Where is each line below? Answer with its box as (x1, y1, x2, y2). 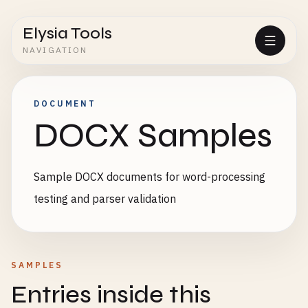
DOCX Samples (34, 116, 272, 155)
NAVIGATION (23, 45, 88, 55)
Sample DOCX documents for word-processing (34, 170, 265, 184)
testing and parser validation (34, 192, 176, 206)
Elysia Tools (23, 23, 112, 43)
